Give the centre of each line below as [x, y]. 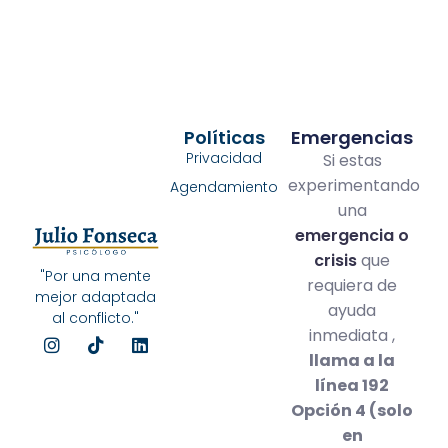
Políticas [224, 137]
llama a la [352, 360]
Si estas [352, 160]
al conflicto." [96, 318]
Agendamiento [224, 186]
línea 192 [352, 385]
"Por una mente [96, 276]
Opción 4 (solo [352, 410]
